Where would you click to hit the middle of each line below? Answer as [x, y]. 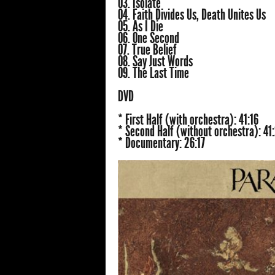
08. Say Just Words [155, 62]
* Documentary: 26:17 [161, 143]
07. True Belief [147, 50]
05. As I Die [141, 27]
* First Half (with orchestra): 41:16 [188, 120]
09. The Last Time [153, 73]
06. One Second [149, 38]
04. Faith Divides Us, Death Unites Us [192, 15]
